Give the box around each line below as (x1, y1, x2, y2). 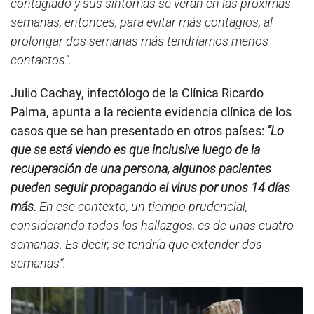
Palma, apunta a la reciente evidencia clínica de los (11, 104, 292, 119)
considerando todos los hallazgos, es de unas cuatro (11, 217, 294, 233)
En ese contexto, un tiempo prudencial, (36, 198, 247, 214)
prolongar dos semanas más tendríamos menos (11, 33, 268, 48)
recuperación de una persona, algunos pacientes (11, 161, 271, 176)
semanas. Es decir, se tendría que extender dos (11, 236, 262, 252)
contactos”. (11, 52, 71, 67)
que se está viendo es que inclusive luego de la (11, 142, 260, 157)
